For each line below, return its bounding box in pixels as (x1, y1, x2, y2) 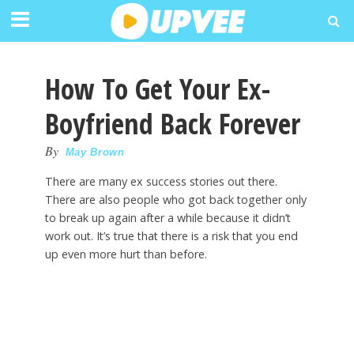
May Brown (65, 146, 125, 158)
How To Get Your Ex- (44, 70, 270, 108)
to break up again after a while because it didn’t (44, 210, 291, 225)
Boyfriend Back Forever (44, 104, 300, 143)
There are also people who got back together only (44, 192, 307, 207)
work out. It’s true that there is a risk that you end (44, 228, 298, 243)
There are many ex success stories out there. (44, 174, 277, 189)
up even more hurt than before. (44, 247, 207, 262)
